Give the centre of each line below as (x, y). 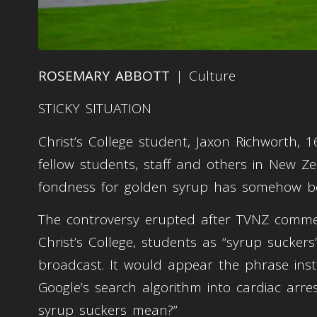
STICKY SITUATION (95, 109)
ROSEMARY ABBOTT (104, 76)
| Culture (203, 76)
